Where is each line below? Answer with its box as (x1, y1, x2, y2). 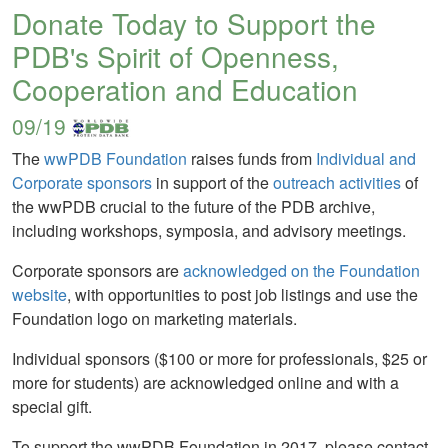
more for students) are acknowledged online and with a (12, 371, 399, 394)
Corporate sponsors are (12, 259, 183, 282)
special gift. (12, 395, 92, 418)
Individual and (316, 147, 416, 170)
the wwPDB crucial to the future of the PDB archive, (12, 195, 375, 218)
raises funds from (187, 147, 316, 170)
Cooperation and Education (12, 69, 358, 109)
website (12, 283, 67, 306)
